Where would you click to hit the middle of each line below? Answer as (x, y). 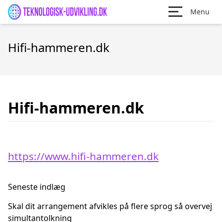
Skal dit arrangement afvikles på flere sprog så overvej (110, 206)
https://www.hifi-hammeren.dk (83, 156)
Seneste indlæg (37, 187)
